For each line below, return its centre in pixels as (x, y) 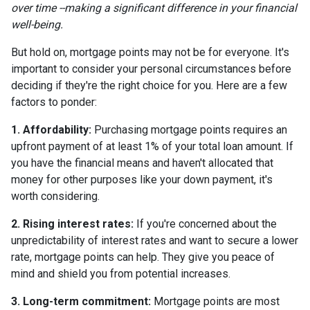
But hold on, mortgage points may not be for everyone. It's (150, 52)
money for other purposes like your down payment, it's (142, 180)
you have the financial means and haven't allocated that (142, 163)
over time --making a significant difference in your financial (154, 8)
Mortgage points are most (215, 301)
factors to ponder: (54, 102)
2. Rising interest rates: (72, 224)
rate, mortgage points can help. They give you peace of (143, 257)
